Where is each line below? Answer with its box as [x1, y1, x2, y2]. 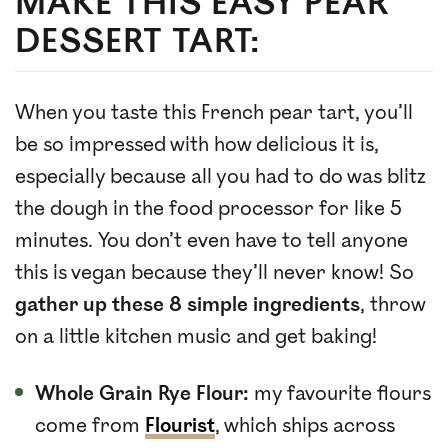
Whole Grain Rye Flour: [35, 382, 249, 406]
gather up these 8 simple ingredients [15, 293, 360, 317]
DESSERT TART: [15, 22, 260, 62]
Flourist [145, 414, 215, 438]
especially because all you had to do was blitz [15, 165, 426, 189]
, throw [360, 293, 425, 317]
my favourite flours [249, 382, 431, 406]
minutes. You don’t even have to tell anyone [15, 229, 408, 253]
